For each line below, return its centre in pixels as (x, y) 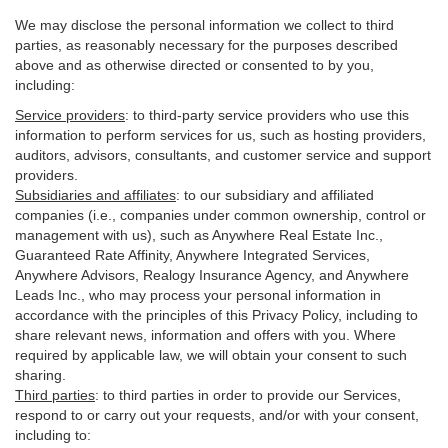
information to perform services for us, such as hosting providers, (220, 135)
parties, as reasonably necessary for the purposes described (206, 45)
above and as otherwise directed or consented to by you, (194, 65)
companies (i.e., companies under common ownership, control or (220, 215)
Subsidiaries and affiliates (95, 195)
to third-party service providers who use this (271, 115)
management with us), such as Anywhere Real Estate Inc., (199, 235)
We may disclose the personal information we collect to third (204, 25)
